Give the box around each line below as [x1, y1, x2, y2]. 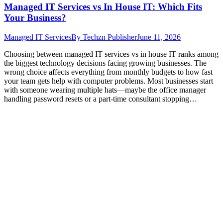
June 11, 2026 [137, 32, 181, 41]
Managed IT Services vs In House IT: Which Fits [4, 1, 202, 12]
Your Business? [4, 12, 66, 23]
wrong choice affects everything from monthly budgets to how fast [4, 67, 213, 76]
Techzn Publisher [83, 32, 137, 41]
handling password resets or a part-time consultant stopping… [4, 94, 197, 103]
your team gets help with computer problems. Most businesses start [4, 76, 213, 85]
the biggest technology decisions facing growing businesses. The [4, 58, 207, 67]
